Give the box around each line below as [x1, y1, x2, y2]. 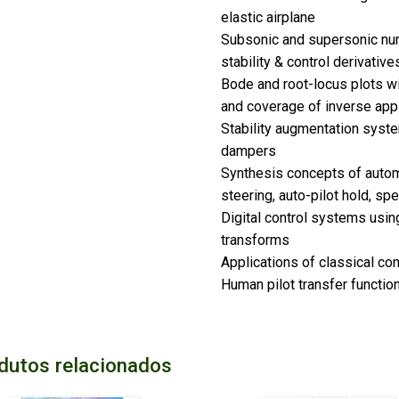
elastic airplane [220, 9, 315, 27]
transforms [220, 232, 289, 249]
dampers [220, 142, 276, 160]
